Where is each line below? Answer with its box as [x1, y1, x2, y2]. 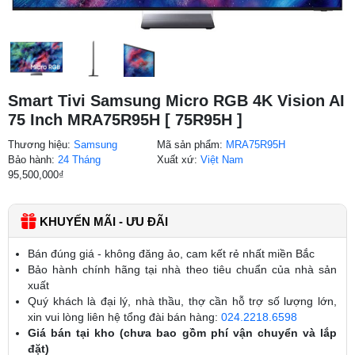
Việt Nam [200, 153, 244, 166]
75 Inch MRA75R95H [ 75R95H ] [8, 110, 242, 128]
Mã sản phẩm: [157, 138, 227, 151]
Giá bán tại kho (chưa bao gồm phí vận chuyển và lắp [28, 326, 337, 339]
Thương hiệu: [8, 138, 74, 151]
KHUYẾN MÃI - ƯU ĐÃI [40, 214, 168, 228]
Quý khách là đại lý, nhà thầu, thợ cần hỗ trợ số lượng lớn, [28, 294, 337, 307]
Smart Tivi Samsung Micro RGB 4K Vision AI [8, 91, 345, 109]
